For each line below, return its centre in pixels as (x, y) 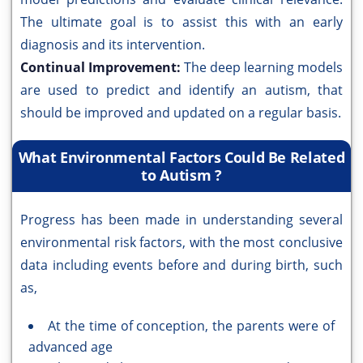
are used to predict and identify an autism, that (181, 90)
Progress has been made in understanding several (181, 220)
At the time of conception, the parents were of (191, 326)
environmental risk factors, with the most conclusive (181, 243)
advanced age (70, 347)
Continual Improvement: (102, 68)
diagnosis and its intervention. (113, 45)
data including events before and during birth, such (181, 265)
